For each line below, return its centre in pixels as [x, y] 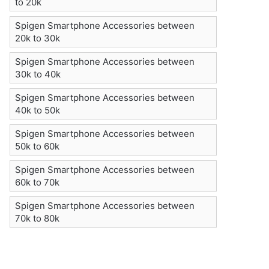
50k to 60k [38, 146]
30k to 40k [38, 74]
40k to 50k [38, 110]
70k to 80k [38, 218]
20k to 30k [38, 38]
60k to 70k [38, 182]
